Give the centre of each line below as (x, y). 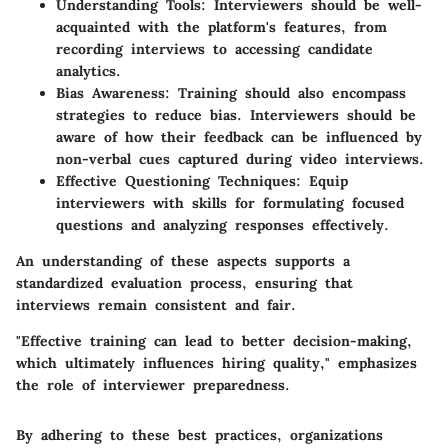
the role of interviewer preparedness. (153, 385)
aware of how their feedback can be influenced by (239, 137)
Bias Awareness (110, 93)
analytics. (88, 71)
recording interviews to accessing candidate (214, 49)
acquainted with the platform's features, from (221, 27)
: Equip (322, 181)
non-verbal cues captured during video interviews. (240, 159)
